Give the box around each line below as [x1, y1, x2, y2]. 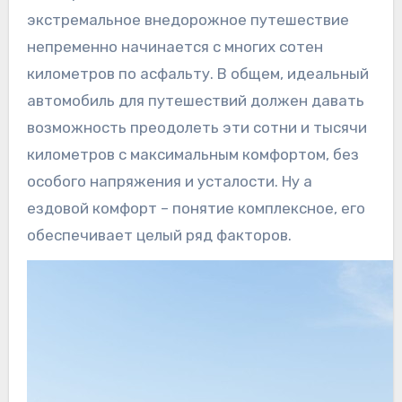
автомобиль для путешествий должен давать [26, 92, 364, 110]
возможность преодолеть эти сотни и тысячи [26, 118, 367, 137]
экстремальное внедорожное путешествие [26, 11, 349, 30]
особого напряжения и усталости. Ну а [26, 172, 312, 191]
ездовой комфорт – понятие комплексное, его [26, 199, 365, 218]
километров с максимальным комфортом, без [26, 145, 359, 164]
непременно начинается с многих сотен [26, 38, 323, 57]
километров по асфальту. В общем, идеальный [26, 65, 369, 83]
